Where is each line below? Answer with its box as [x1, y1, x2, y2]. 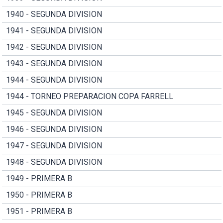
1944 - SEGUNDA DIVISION [5, 75, 102, 85]
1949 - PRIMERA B [5, 173, 72, 183]
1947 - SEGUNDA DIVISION [5, 140, 102, 150]
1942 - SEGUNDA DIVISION [5, 42, 102, 52]
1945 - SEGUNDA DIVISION [5, 108, 102, 117]
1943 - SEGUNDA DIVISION [5, 58, 102, 68]
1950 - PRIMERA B [5, 190, 72, 200]
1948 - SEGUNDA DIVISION [5, 157, 102, 167]
